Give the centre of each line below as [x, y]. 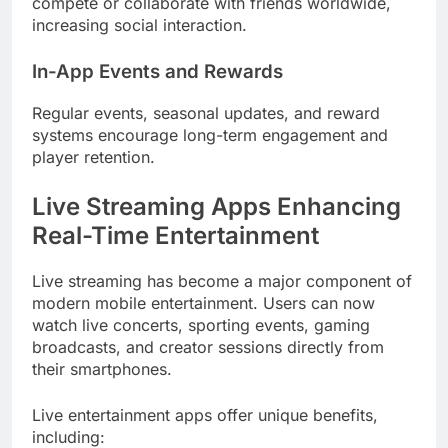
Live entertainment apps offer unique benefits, [205, 414]
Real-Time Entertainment [175, 236]
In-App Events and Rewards [157, 72]
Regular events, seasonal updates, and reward [206, 113]
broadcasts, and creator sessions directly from [208, 346]
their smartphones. [102, 368]
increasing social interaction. [139, 25]
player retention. [93, 157]
